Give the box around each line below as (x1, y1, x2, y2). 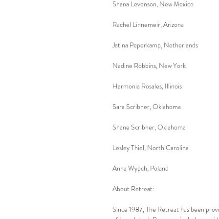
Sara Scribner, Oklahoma (112, 101, 181, 111)
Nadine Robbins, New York (112, 60, 186, 70)
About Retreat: (112, 183, 154, 194)
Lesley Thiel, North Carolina (112, 142, 189, 153)
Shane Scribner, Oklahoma (112, 122, 186, 132)
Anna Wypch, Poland (112, 163, 169, 173)
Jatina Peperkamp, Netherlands (112, 40, 198, 50)
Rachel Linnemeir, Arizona (112, 19, 184, 29)
